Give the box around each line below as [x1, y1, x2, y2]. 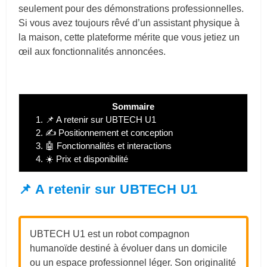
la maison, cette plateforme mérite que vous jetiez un [18, 32, 240, 42]
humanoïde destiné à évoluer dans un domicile [30, 243, 228, 253]
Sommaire [112, 101, 155, 111]
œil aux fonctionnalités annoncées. [18, 46, 166, 57]
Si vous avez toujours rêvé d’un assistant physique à [18, 17, 240, 28]
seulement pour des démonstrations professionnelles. [18, 3, 244, 14]
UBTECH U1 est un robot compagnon [30, 228, 190, 239]
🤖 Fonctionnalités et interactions [43, 140, 172, 151]
